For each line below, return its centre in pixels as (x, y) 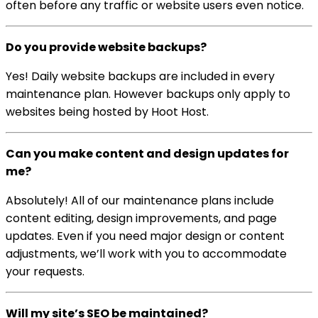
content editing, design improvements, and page (141, 219)
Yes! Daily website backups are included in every (140, 77)
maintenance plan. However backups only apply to (148, 94)
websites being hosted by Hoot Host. (107, 112)
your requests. (45, 272)
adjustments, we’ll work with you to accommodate (146, 254)
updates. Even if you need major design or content (145, 236)
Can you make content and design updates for (147, 154)
